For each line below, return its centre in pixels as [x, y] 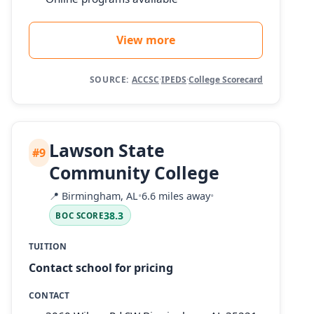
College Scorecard [226, 80]
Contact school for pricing [101, 267]
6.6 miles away [176, 196]
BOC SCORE [80, 215]
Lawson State [107, 150]
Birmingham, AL [99, 196]
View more [146, 40]
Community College [135, 173]
